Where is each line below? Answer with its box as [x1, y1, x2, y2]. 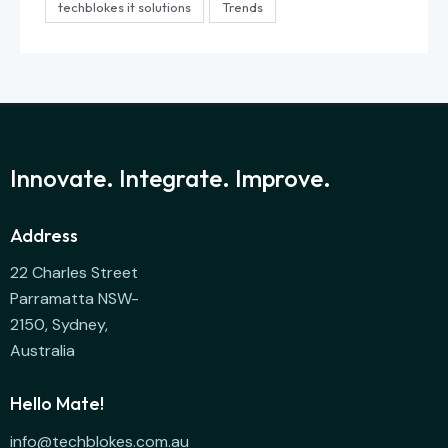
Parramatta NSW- [10, 288, 139, 310]
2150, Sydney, [10, 314, 108, 336]
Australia [10, 340, 75, 362]
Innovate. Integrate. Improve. [10, 163, 331, 194]
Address [10, 223, 78, 247]
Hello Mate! [10, 391, 104, 415]
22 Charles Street [10, 262, 138, 284]
